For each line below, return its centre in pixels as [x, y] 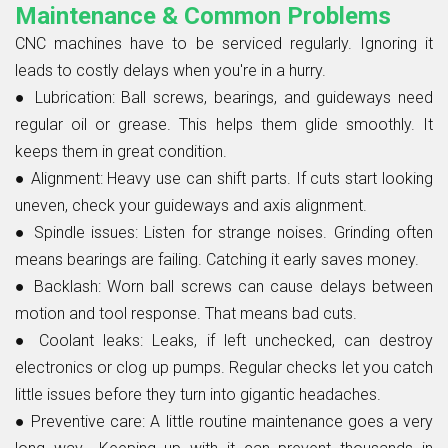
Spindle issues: [86, 232]
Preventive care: [88, 421]
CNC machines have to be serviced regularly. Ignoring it [224, 43]
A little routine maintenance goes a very [289, 421]
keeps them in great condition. [121, 151]
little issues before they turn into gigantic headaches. [198, 394]
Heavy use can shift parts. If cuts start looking [268, 178]
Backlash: [67, 286]
